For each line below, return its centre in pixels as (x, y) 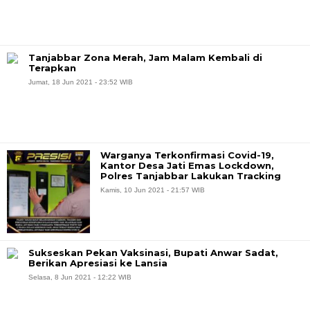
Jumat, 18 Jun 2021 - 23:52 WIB (81, 82)
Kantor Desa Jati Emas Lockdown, (187, 165)
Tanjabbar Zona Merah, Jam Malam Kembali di (145, 57)
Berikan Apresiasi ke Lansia (98, 263)
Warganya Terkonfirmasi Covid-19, (187, 155)
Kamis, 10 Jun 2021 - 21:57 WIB (153, 190)
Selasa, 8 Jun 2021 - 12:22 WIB (80, 277)
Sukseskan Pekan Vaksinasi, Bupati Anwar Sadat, (153, 253)
